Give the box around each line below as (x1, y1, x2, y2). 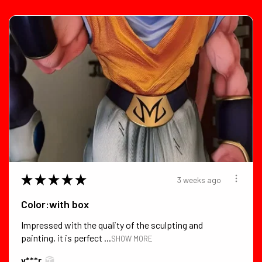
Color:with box (21, 198, 89, 211)
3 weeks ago (177, 174, 221, 185)
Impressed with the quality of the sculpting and (21, 219, 203, 231)
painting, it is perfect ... (21, 232, 111, 244)
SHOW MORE (111, 234, 153, 244)
